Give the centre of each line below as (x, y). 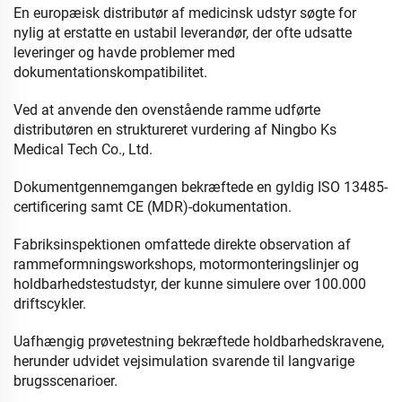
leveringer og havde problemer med (124, 52)
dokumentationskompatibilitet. (110, 72)
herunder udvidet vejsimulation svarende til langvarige (184, 361)
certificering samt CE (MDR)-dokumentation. (153, 207)
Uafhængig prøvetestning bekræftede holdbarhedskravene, (199, 341)
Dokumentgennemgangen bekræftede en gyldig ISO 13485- (201, 187)
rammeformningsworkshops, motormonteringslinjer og (186, 264)
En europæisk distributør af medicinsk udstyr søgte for (185, 13)
